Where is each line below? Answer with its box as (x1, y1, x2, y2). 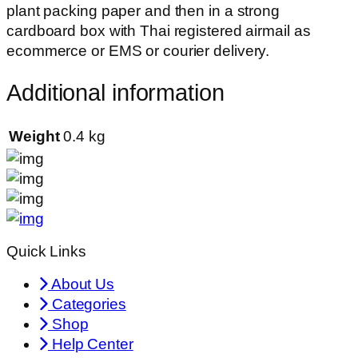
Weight (9, 128, 60, 145)
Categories (47, 296, 126, 313)
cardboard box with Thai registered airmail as (6, 22, 311, 39)
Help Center (47, 336, 133, 353)
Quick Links (6, 242, 86, 260)
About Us (47, 276, 115, 293)
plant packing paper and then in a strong (6, 2, 280, 19)
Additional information (6, 79, 225, 105)
